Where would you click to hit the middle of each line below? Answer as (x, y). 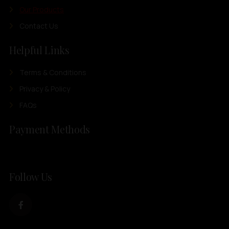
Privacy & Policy (45, 88)
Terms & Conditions (53, 72)
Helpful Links (39, 50)
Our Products (42, 9)
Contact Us (39, 26)
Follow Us (31, 176)
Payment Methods (50, 129)
